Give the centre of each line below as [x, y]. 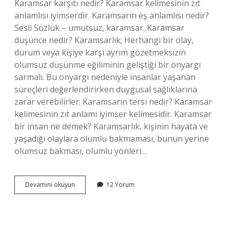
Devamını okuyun [50, 185]
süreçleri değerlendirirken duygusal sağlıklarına [106, 89]
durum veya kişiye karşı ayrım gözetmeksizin [100, 52]
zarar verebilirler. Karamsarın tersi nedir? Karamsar [113, 102]
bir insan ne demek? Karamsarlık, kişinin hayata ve [111, 126]
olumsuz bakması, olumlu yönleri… [81, 151]
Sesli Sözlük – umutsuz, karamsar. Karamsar [99, 28]
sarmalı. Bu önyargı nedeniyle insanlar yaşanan [105, 77]
